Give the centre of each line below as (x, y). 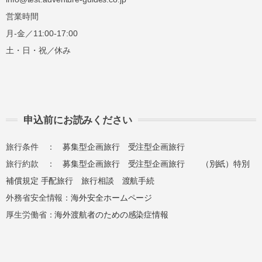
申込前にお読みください (78, 120)
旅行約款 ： (35, 163)
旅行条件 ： (35, 146)
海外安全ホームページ (112, 197)
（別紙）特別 (225, 163)
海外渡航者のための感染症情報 (112, 214)
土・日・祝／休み (39, 50)
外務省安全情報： (39, 197)
